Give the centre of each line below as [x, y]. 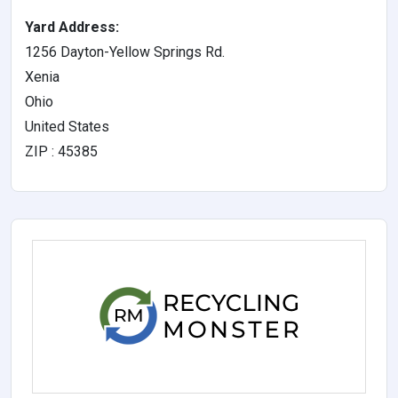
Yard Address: [72, 28]
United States [67, 127]
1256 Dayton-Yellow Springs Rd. [125, 52]
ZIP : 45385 [61, 152]
